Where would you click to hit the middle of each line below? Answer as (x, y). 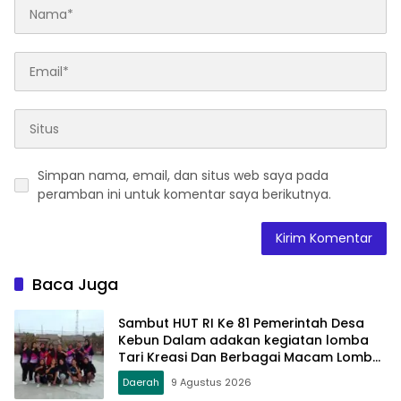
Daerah (141, 382)
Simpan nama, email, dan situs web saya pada (183, 176)
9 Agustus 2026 (211, 382)
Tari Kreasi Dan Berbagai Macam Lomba (250, 357)
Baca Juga (75, 285)
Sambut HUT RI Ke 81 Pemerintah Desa (241, 323)
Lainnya (143, 374)
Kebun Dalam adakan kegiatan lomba (243, 340)
